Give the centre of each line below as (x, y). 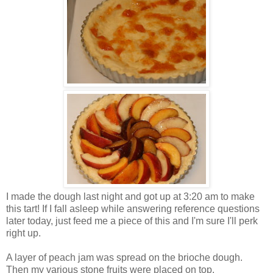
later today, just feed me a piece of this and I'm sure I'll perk (132, 221)
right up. (23, 233)
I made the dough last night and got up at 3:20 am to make (130, 197)
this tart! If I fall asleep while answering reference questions (133, 209)
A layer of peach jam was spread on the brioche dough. (124, 258)
